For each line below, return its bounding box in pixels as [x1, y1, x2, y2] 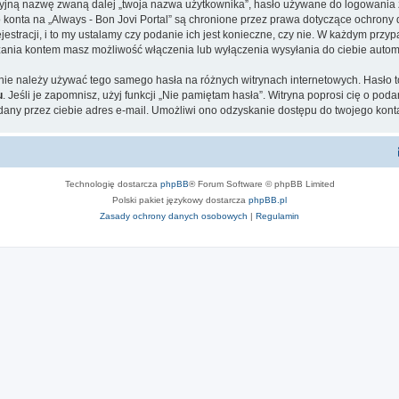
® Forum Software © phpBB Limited [188, 178, 335, 189]
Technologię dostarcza [64, 178, 160, 189]
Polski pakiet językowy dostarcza [112, 194, 248, 205]
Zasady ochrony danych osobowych [100, 210, 248, 221]
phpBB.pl [248, 194, 287, 205]
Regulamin [256, 210, 299, 221]
